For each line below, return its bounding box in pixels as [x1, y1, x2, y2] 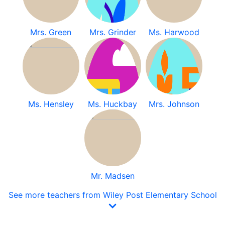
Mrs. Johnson [149, 99, 200, 109]
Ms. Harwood [149, 27, 200, 37]
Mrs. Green [30, 27, 72, 37]
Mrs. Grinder [89, 27, 136, 37]
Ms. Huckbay [88, 99, 137, 109]
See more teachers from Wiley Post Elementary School [8, 190, 217, 200]
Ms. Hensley [28, 99, 74, 109]
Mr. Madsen [90, 171, 135, 181]
